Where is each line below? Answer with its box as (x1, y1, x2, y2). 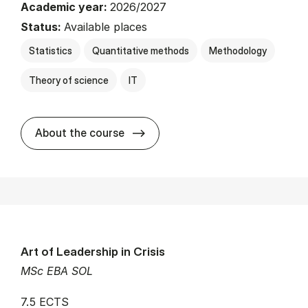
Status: (21, 19, 64, 34)
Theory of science (29, 74, 109, 86)
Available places (64, 19, 147, 34)
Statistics (29, 44, 72, 56)
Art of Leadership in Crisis (21, 244, 165, 258)
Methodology (209, 44, 267, 56)
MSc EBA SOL (21, 264, 93, 278)
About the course (35, 125, 124, 140)
